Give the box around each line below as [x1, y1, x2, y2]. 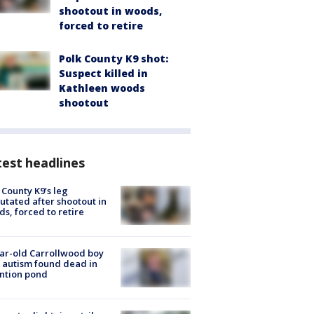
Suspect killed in [59, 66, 148, 80]
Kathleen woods [59, 81, 145, 95]
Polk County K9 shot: [59, 51, 168, 65]
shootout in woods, [59, 4, 162, 18]
